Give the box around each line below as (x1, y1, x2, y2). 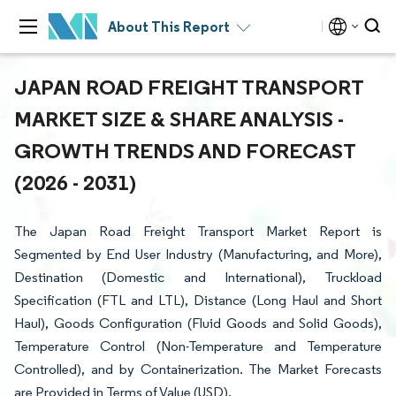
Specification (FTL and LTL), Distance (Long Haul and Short (14, 292, 382, 308)
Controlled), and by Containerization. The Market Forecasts (14, 361, 382, 377)
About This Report (108, 18, 230, 35)
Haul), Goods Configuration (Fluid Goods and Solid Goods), (14, 315, 382, 331)
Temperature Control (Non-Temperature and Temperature (14, 338, 382, 354)
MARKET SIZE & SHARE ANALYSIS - (14, 105, 344, 132)
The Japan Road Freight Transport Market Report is (14, 223, 382, 240)
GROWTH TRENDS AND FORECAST (14, 137, 355, 164)
